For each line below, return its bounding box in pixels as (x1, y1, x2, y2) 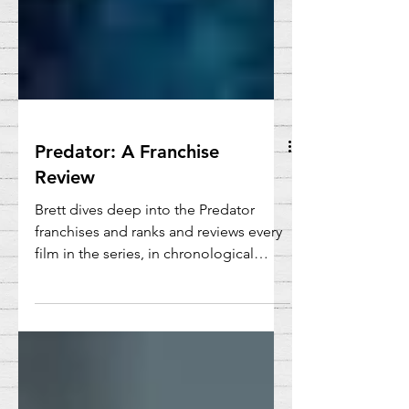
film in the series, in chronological (35, 281, 254, 299)
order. (35, 303, 73, 321)
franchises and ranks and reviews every (35, 259, 282, 278)
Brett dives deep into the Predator (35, 237, 255, 256)
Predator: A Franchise (35, 177, 219, 200)
